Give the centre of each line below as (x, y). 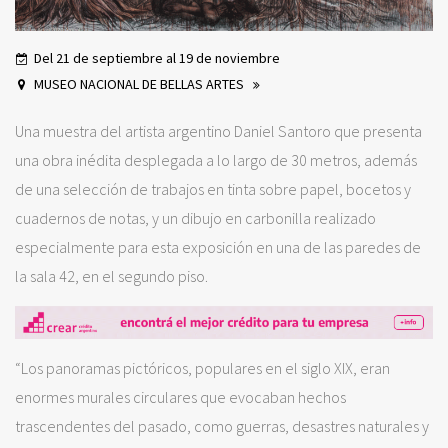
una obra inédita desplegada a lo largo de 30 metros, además (216, 159)
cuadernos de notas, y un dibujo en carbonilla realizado (195, 217)
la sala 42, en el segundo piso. (111, 275)
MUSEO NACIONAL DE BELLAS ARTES (140, 83)
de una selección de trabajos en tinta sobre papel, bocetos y (213, 188)
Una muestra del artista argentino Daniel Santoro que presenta (218, 130)
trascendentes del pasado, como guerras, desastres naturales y (222, 425)
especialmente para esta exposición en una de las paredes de (218, 246)
